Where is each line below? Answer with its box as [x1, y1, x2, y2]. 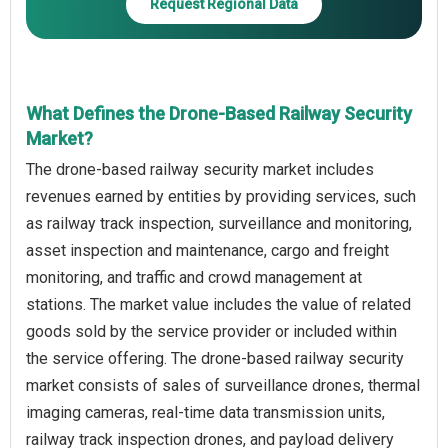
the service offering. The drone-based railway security [26, 348, 404, 368]
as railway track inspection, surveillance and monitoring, [26, 213, 412, 233]
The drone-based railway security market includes [26, 159, 374, 179]
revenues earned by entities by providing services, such [26, 186, 416, 206]
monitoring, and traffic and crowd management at [26, 267, 362, 287]
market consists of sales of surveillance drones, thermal [26, 375, 420, 395]
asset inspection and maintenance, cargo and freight [26, 240, 389, 260]
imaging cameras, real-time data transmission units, [26, 402, 385, 422]
